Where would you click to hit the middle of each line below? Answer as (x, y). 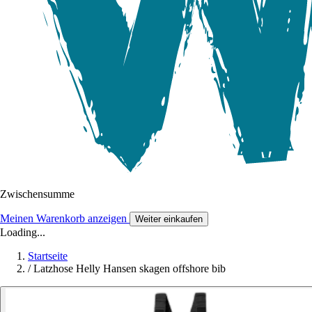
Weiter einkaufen (169, 219)
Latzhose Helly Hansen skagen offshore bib (130, 268)
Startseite (48, 256)
